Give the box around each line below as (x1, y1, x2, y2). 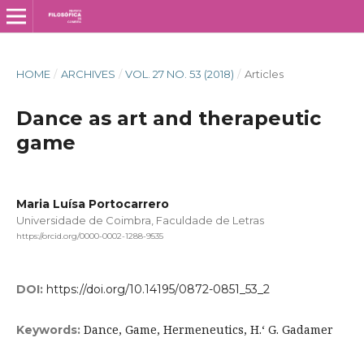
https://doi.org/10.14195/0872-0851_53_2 (45, 282, 270, 297)
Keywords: (15, 323, 84, 338)
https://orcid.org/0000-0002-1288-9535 (15, 231, 163, 242)
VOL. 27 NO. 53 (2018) (125, 67, 235, 80)
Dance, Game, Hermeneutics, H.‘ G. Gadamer (83, 322, 333, 338)
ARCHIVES (60, 67, 115, 80)
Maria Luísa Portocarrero (15, 196, 169, 211)
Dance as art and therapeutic (15, 106, 321, 130)
